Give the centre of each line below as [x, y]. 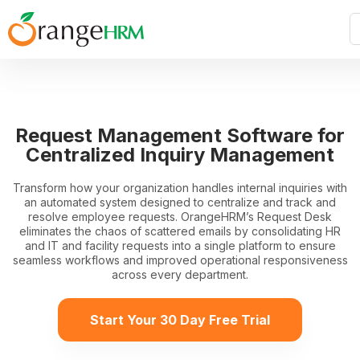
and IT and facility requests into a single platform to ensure [180, 245]
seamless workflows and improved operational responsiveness [180, 260]
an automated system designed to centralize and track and [180, 202]
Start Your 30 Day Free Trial [180, 319]
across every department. [180, 274]
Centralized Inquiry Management [180, 154]
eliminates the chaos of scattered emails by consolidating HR [180, 231]
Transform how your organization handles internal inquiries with [180, 187]
